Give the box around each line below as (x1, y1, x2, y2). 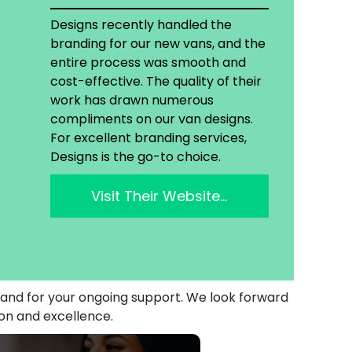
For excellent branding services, (49, 129, 247, 148)
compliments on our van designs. (49, 110, 253, 129)
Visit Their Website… (91, 186, 228, 207)
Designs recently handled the (49, 16, 232, 35)
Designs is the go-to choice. (49, 148, 221, 167)
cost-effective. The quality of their (49, 72, 262, 91)
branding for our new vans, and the (49, 35, 266, 53)
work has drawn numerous (49, 91, 214, 110)
